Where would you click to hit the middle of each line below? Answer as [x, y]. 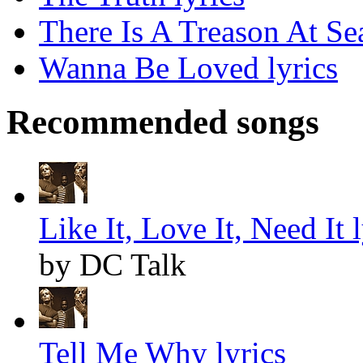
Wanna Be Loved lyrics [188, 68]
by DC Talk [113, 265]
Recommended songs [163, 122]
